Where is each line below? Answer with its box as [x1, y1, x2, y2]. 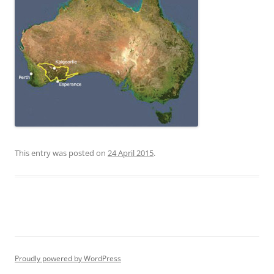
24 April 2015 [108, 147, 154, 158]
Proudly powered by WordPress [15, 253, 121, 264]
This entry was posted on [15, 147, 108, 158]
